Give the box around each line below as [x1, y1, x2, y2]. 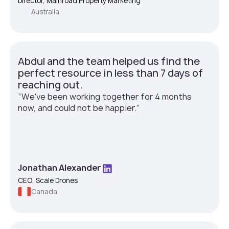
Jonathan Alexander [18, 162, 102, 174]
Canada [31, 187, 58, 197]
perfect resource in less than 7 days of [18, 66, 203, 80]
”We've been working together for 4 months [18, 91, 192, 103]
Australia [31, 7, 60, 16]
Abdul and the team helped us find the [18, 55, 200, 68]
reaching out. [18, 78, 83, 92]
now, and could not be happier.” [18, 102, 140, 114]
